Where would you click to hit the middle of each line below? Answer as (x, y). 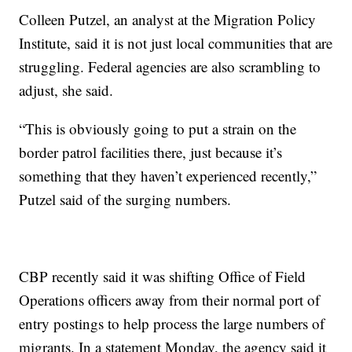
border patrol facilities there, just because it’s (151, 152)
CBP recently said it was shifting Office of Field (163, 277)
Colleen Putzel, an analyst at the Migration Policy (168, 20)
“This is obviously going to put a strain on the (158, 129)
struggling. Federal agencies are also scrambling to (170, 67)
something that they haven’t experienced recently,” (168, 176)
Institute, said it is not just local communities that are (176, 43)
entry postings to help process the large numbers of (172, 324)
